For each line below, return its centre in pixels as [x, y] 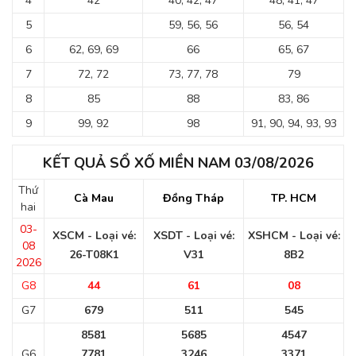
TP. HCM [294, 198]
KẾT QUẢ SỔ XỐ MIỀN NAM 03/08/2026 [178, 163]
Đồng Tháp [193, 198]
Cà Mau [94, 198]
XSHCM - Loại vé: [294, 236]
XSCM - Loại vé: [94, 236]
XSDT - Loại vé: [193, 236]
